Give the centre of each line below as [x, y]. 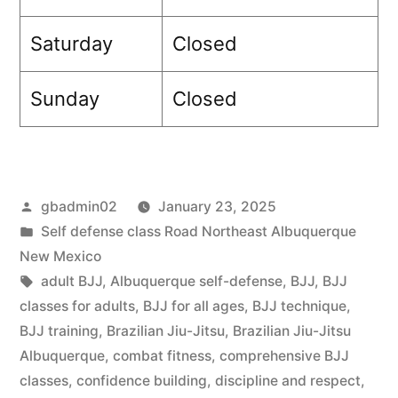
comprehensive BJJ [284, 355]
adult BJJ [71, 281]
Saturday [72, 43]
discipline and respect [288, 380]
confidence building [142, 380]
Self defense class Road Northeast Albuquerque [198, 231]
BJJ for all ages [194, 306]
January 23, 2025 [217, 206]
